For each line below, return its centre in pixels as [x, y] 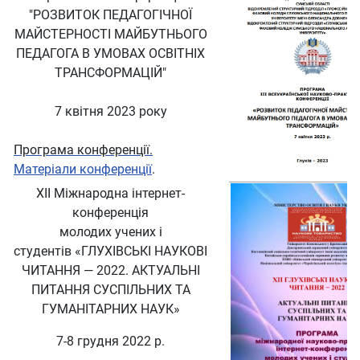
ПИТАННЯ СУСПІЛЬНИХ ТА [110, 290]
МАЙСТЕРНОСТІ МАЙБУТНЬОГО [110, 35]
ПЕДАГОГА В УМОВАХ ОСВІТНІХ [110, 54]
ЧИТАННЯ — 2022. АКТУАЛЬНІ [110, 271]
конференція [110, 213]
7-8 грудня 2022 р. [110, 342]
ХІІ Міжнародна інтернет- [110, 194]
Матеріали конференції [83, 170]
